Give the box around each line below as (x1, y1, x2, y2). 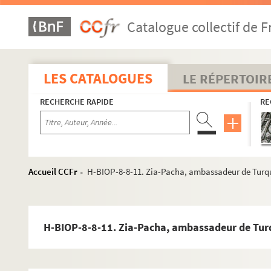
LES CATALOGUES (44, 69, 152, 88)
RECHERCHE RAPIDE (40, 96, 114, 107)
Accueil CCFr (28, 166, 77, 177)
